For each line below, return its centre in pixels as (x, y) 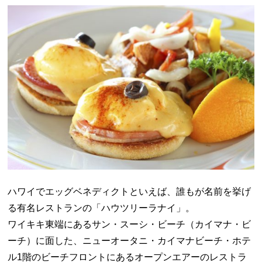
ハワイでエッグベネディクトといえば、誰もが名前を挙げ (130, 191)
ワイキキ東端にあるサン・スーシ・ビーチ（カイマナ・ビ (130, 224)
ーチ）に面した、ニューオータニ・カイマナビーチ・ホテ (130, 240)
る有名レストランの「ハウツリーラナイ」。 (101, 208)
